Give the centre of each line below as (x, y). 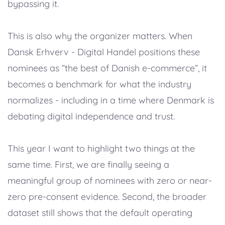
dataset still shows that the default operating (100, 212)
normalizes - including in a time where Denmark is (111, 100)
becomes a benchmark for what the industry (99, 84)
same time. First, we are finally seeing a (88, 164)
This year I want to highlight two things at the (101, 148)
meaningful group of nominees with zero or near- (110, 180)
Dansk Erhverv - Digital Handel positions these (104, 52)
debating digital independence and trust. (91, 116)
